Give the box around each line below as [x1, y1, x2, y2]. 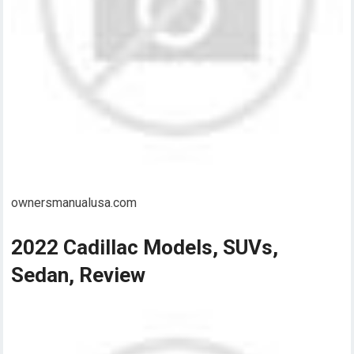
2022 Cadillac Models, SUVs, [11, 235, 279, 259]
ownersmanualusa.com [11, 194, 137, 210]
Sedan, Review [11, 262, 146, 287]
